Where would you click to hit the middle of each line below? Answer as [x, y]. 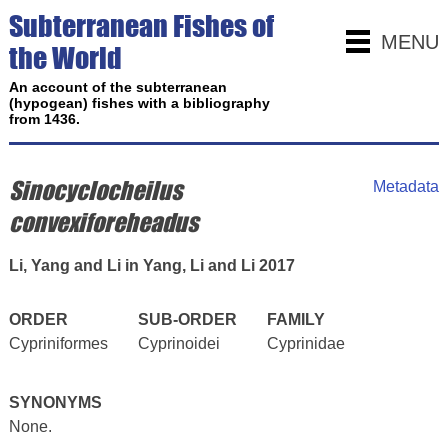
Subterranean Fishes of [141, 26]
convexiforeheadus [103, 222]
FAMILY [295, 319]
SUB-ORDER [187, 319]
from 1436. [44, 119]
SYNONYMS [55, 402]
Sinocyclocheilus [95, 190]
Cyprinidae [305, 343]
